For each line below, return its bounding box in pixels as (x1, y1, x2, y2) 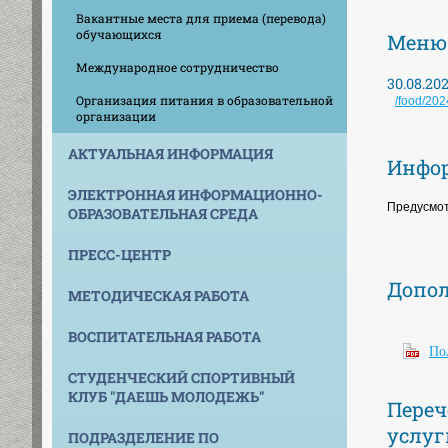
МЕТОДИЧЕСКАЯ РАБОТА (68, 285, 249, 305)
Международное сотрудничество (76, 58, 279, 75)
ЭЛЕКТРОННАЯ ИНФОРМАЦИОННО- (68, 184, 323, 204)
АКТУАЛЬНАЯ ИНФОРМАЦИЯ (68, 143, 273, 163)
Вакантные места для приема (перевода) (76, 9, 326, 26)
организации (76, 107, 156, 124)
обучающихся (76, 25, 162, 42)
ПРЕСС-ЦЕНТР (68, 244, 171, 264)
